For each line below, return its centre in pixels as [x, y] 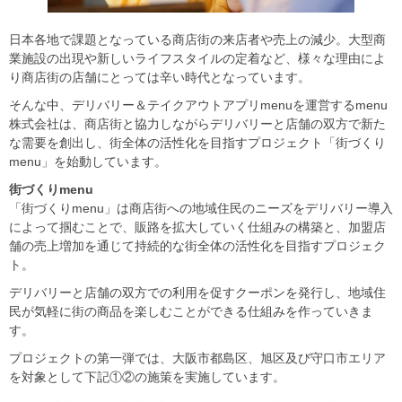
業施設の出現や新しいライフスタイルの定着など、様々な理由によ [197, 59]
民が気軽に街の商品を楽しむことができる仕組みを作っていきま [191, 312]
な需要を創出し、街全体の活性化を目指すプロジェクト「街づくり [197, 143]
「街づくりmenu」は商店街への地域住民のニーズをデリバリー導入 [201, 209]
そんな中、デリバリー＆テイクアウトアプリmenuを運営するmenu [198, 105]
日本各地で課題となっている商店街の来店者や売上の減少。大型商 [197, 40]
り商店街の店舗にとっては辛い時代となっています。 [160, 78]
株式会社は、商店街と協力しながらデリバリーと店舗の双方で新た [197, 124]
